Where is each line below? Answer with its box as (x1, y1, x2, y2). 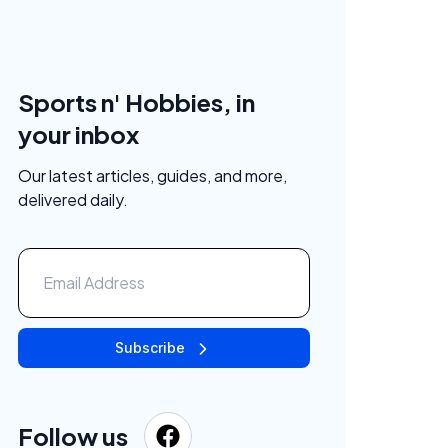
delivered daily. (18, 188, 128, 210)
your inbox (18, 118, 139, 149)
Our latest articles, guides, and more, (18, 164, 287, 186)
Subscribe (115, 338, 185, 356)
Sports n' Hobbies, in (18, 86, 255, 117)
